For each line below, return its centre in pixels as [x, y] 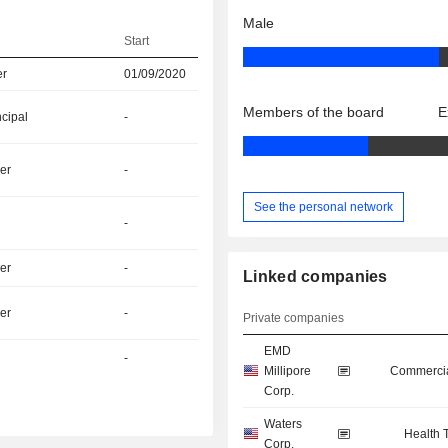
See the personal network [324, 206]
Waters [283, 424]
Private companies [294, 318]
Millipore [288, 371]
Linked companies [315, 277]
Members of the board [314, 112]
